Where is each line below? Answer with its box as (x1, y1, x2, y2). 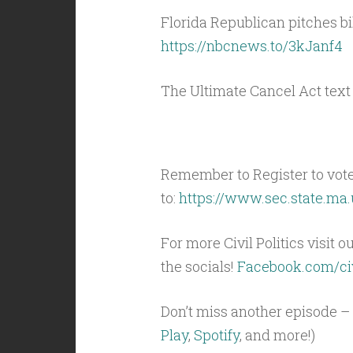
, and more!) (239, 325, 315, 344)
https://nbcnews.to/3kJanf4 (160, 36, 343, 55)
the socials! (160, 257, 237, 276)
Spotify (193, 325, 240, 344)
